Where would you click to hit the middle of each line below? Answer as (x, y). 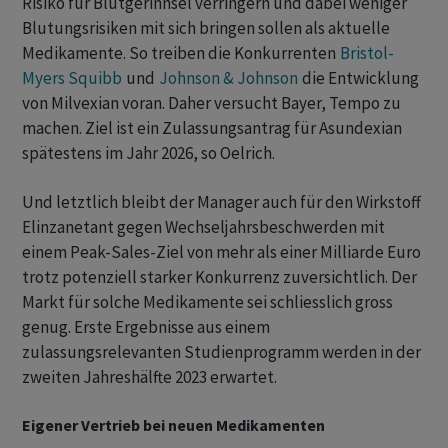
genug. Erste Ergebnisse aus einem (146, 327)
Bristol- (367, 53)
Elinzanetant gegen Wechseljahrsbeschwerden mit (203, 227)
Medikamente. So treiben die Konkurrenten (180, 53)
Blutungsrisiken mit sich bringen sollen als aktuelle (206, 28)
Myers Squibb (72, 78)
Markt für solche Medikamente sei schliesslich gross (207, 302)
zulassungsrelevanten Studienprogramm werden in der (221, 352)
